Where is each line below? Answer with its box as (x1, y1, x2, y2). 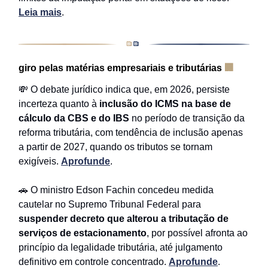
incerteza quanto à (19, 99, 99, 109)
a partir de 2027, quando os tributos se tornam (19, 142, 212, 153)
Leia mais (19, 7, 62, 18)
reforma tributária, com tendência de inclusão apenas (19, 127, 243, 138)
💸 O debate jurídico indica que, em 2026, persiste (19, 84, 230, 95)
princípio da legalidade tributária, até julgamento (19, 242, 223, 253)
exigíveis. (19, 156, 61, 167)
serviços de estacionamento (19, 228, 147, 239)
